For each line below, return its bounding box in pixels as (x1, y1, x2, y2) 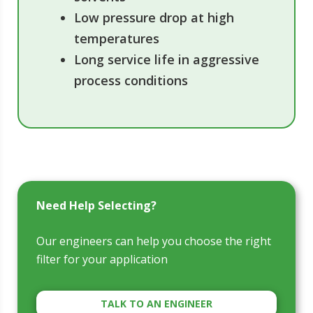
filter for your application (36, 251, 168, 267)
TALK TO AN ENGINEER (101, 296, 212, 310)
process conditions (74, 71, 188, 89)
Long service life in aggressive (74, 50, 259, 68)
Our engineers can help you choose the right (36, 233, 271, 249)
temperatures (74, 29, 159, 47)
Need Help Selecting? (36, 197, 156, 213)
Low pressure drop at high (74, 8, 234, 26)
